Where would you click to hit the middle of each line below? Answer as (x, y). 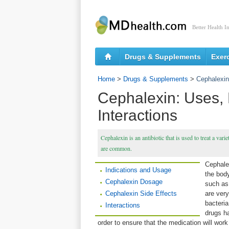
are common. (116, 148)
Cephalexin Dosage (134, 182)
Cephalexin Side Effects (141, 193)
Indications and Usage (138, 170)
